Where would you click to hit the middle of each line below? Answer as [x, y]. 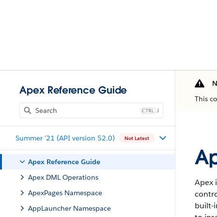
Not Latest [137, 138]
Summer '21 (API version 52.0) [65, 138]
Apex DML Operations [63, 177]
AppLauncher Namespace [70, 208]
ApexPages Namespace [65, 193]
